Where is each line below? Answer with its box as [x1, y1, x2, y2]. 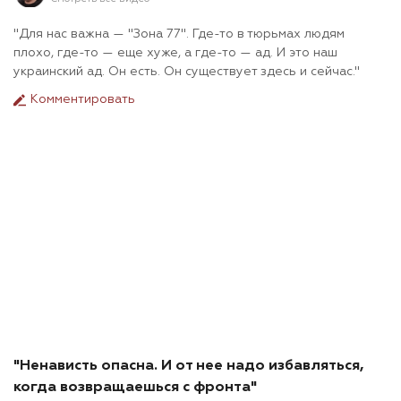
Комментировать [27, 93, 135, 107]
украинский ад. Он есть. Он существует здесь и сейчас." [13, 65, 360, 79]
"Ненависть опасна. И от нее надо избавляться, [13, 359, 363, 374]
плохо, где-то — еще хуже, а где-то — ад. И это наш [13, 47, 337, 60]
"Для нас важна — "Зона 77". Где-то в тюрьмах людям [13, 28, 345, 41]
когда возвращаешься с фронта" [13, 380, 257, 396]
